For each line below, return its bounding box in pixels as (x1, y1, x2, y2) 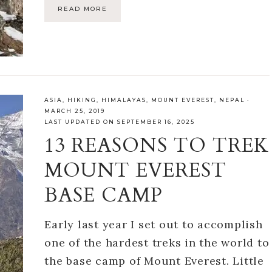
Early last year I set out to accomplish (44, 217, 263, 231)
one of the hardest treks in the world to (44, 235, 270, 250)
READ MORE (58, 5, 108, 13)
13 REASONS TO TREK (44, 132, 270, 159)
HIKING (67, 96, 97, 103)
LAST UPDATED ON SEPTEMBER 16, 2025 (44, 118, 195, 125)
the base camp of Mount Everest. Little (44, 253, 264, 268)
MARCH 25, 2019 (44, 107, 106, 114)
